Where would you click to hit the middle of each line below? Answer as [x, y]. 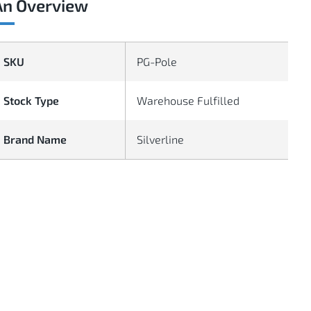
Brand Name [35, 139]
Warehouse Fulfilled [188, 100]
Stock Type [32, 100]
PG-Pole [157, 61]
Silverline [161, 139]
